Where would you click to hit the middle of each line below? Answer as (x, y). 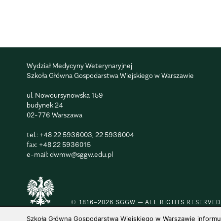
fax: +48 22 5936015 (58, 145)
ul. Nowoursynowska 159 (65, 95)
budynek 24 (45, 105)
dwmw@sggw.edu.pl (81, 154)
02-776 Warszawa (54, 115)
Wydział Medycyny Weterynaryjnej (79, 66)
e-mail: (38, 154)
